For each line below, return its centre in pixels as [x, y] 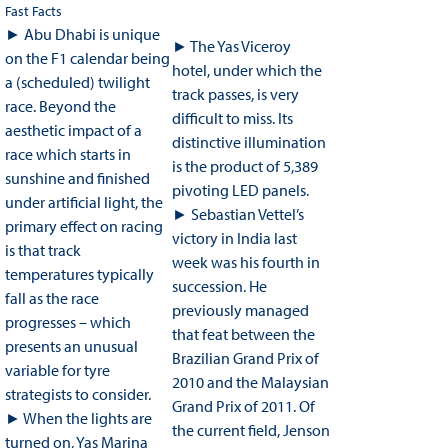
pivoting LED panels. [240, 190]
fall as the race [51, 298]
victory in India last [234, 238]
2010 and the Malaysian [250, 382]
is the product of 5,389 [244, 166]
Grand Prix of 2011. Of [243, 406]
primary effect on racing [83, 226]
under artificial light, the [83, 202]
